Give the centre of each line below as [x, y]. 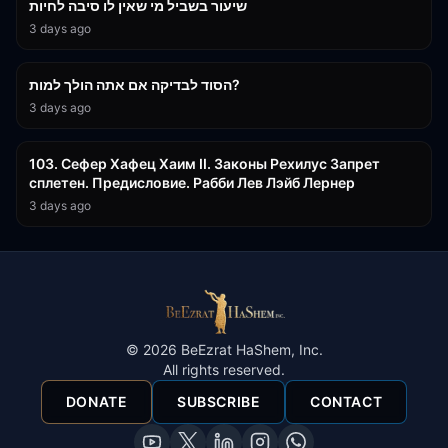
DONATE [96, 401]
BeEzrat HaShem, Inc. [249, 349]
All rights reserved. [224, 369]
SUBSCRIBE [219, 401]
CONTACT [346, 401]
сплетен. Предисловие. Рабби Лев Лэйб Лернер [192, 182]
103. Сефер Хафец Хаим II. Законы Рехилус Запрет [204, 163]
